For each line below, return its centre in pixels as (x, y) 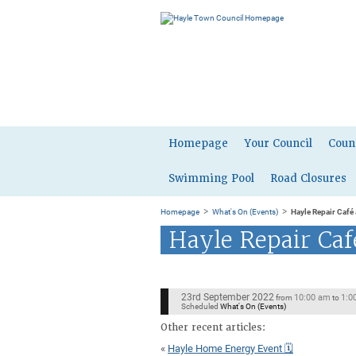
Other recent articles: (213, 328)
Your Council (278, 143)
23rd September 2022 (227, 297)
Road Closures (308, 178)
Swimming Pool (211, 178)
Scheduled (199, 306)
